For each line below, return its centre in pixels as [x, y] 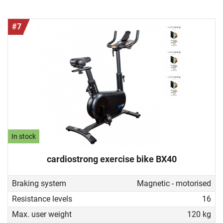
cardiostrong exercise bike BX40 [111, 159]
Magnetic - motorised [174, 183]
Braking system [39, 183]
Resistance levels [42, 199]
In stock [24, 136]
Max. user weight [42, 215]
